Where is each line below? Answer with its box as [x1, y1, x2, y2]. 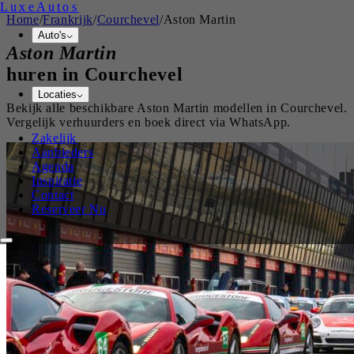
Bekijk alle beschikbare [6, 100, 137, 115]
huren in [6, 63, 85, 85]
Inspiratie [32, 174, 83, 187]
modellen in [209, 100, 281, 115]
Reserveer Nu [32, 202, 107, 216]
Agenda [32, 160, 74, 173]
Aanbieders [32, 145, 94, 159]
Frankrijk [43, 13, 93, 26]
